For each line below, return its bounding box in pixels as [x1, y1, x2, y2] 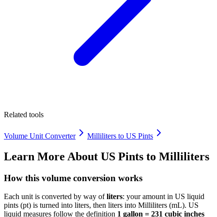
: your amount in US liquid [123, 192, 204, 201]
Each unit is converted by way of [4, 192, 107, 201]
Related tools [4, 110, 44, 119]
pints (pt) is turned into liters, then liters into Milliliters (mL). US [4, 201, 199, 210]
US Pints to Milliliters [101, 150, 209, 163]
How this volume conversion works [4, 172, 142, 183]
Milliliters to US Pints [87, 131, 153, 140]
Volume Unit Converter [4, 131, 76, 140]
